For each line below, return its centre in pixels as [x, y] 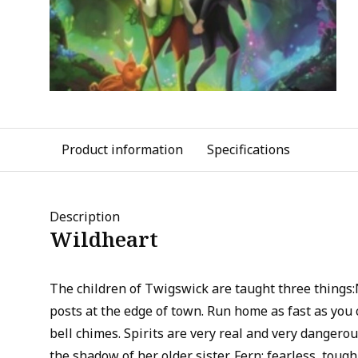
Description [85, 217]
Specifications [249, 149]
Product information [122, 149]
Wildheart [104, 239]
